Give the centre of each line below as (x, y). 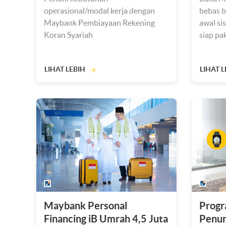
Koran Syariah (68, 35)
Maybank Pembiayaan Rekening (99, 23)
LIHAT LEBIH (65, 69)
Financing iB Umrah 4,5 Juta (106, 219)
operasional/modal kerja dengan (99, 11)
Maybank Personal (86, 206)
